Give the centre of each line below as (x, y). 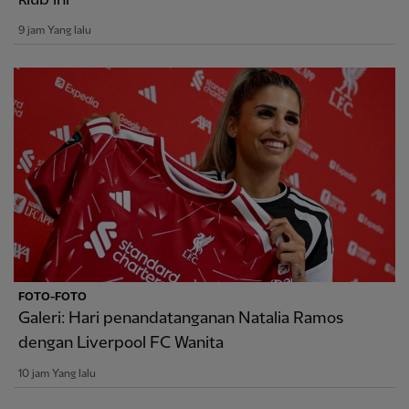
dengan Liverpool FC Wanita (121, 342)
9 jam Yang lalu (55, 30)
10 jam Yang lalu (57, 373)
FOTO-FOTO (52, 297)
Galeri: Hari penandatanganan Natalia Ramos (181, 318)
